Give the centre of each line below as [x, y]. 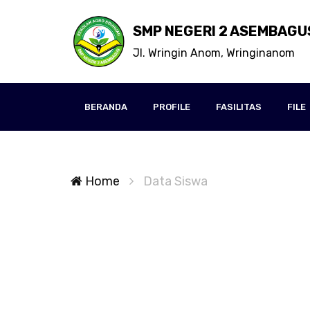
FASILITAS [239, 107]
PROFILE [172, 107]
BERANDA [106, 107]
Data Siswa [175, 181]
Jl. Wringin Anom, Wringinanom [214, 53]
